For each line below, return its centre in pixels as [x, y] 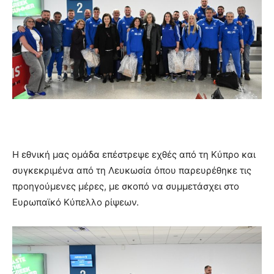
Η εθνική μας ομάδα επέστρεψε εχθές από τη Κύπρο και [134, 154]
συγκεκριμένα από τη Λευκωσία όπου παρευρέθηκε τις [132, 170]
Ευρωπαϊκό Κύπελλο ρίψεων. [76, 202]
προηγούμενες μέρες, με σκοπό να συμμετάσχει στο [126, 186]
